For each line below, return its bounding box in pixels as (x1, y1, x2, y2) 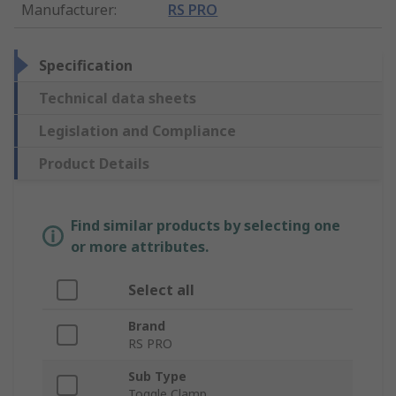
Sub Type (128, 368, 187, 385)
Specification (39, 56, 133, 76)
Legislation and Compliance (39, 121, 236, 141)
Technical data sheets (39, 88, 196, 109)
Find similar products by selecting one (71, 216, 340, 236)
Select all (128, 280, 194, 301)
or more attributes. (71, 237, 209, 257)
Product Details (39, 154, 149, 174)
